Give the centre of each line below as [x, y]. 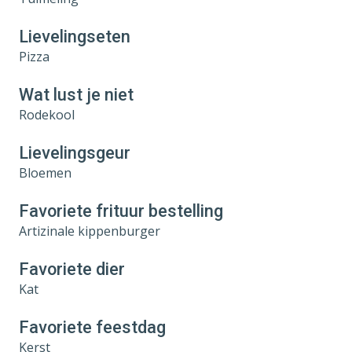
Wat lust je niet [76, 94]
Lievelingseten [75, 36]
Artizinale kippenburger [90, 231]
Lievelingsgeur [75, 152]
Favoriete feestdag [92, 327]
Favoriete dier [72, 269]
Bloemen [45, 172]
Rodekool [47, 114]
